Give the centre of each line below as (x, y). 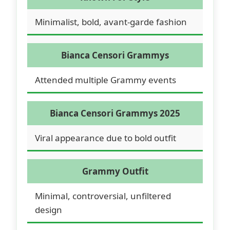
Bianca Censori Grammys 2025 (115, 113)
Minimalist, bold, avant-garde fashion (111, 22)
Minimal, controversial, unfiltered (103, 196)
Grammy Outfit (115, 171)
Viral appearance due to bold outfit (106, 138)
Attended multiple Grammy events (106, 80)
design (49, 209)
